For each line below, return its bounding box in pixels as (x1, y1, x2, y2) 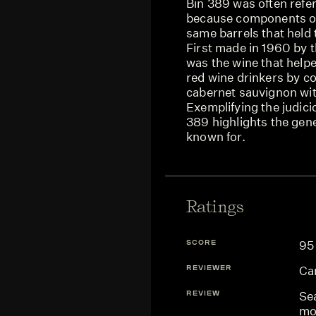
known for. (186, 129, 245, 144)
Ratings (186, 197, 245, 217)
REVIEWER (186, 263, 232, 272)
